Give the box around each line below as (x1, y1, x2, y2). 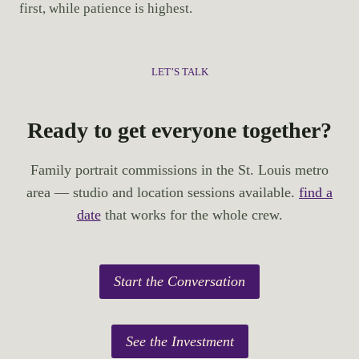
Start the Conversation (114, 273, 245, 290)
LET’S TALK (151, 67, 208, 79)
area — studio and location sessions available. (26, 184, 299, 201)
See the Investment (125, 333, 234, 349)
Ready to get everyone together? (27, 118, 332, 143)
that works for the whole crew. (100, 207, 283, 224)
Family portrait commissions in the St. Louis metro (30, 162, 329, 179)
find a (299, 184, 333, 201)
